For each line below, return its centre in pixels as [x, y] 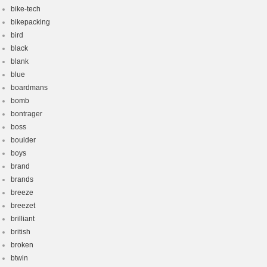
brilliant [23, 219]
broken [22, 245]
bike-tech [26, 9]
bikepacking [30, 22]
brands [22, 179]
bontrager [27, 114]
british [21, 232]
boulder [23, 140]
